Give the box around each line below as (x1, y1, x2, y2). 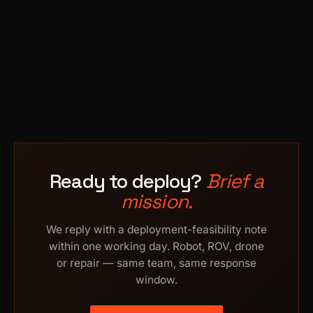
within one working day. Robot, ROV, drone (49, 240, 264, 253)
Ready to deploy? (50, 168, 206, 194)
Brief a (205, 168, 263, 194)
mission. (120, 189, 193, 214)
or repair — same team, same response (57, 256, 256, 270)
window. (136, 273, 177, 286)
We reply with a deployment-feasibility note (46, 223, 267, 236)
